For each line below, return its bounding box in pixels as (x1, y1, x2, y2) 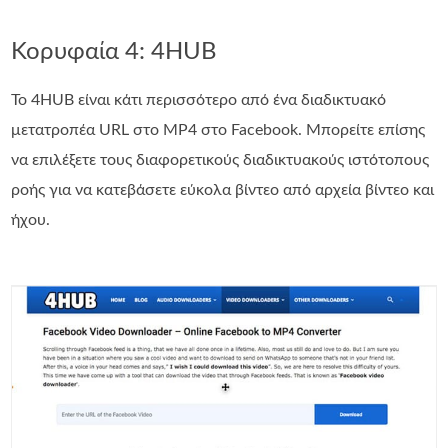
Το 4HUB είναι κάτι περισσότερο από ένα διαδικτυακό (11, 92, 387, 109)
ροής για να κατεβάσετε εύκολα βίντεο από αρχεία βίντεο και (11, 182, 435, 199)
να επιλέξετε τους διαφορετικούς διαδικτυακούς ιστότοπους (11, 152, 430, 169)
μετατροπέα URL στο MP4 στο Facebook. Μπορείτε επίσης (11, 122, 426, 139)
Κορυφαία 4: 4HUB (11, 40, 218, 65)
